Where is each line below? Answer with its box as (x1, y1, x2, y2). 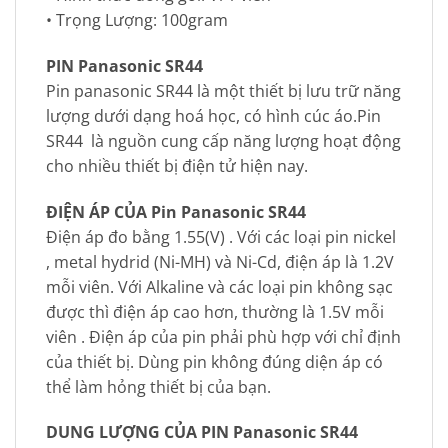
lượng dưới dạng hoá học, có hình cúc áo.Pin (46, 104, 381, 127)
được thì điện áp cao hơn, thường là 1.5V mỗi (46, 300, 384, 323)
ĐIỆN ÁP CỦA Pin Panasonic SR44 (46, 200, 306, 223)
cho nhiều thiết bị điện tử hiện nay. (46, 154, 308, 177)
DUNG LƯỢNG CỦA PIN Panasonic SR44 (46, 421, 358, 444)
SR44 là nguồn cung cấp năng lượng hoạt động (46, 129, 401, 152)
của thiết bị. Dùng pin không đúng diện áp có (46, 350, 383, 373)
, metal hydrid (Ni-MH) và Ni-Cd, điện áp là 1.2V (46, 250, 394, 273)
